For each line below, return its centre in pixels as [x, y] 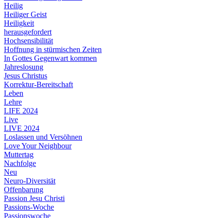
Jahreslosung [24, 67]
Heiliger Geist [25, 15]
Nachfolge [20, 163]
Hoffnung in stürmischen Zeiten [53, 50]
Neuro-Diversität [30, 181]
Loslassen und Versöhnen [43, 137]
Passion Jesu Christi [34, 199]
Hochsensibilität [28, 41]
